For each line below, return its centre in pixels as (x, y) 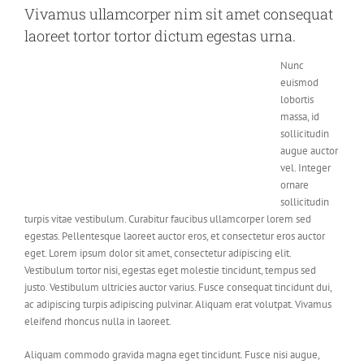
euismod (299, 83)
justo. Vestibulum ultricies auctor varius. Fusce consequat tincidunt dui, (178, 288)
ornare (295, 185)
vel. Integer (305, 168)
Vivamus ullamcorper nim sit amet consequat (179, 13)
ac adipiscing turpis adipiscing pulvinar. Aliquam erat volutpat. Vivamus (178, 305)
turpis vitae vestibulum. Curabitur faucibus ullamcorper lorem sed (168, 219)
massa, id (300, 117)
